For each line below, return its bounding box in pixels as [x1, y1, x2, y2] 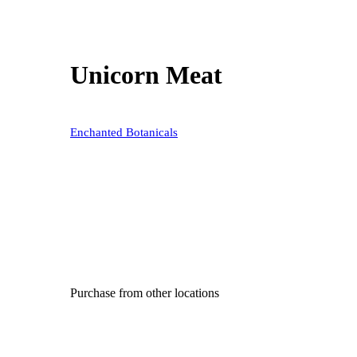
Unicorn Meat [70, 61, 222, 90]
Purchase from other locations [70, 286, 219, 300]
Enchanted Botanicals [70, 125, 178, 139]
